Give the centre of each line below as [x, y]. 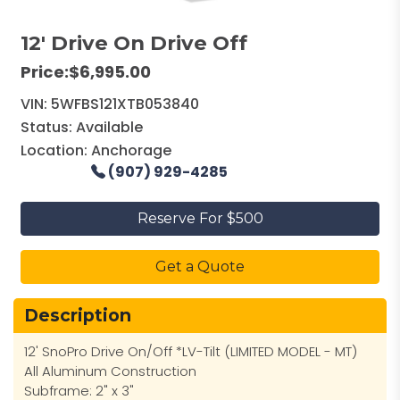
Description [78, 316]
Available [109, 128]
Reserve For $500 [200, 219]
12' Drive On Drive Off [134, 43]
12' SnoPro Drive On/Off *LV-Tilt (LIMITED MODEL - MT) [191, 352]
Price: [45, 72]
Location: [56, 151]
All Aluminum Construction [110, 371]
